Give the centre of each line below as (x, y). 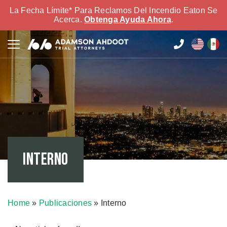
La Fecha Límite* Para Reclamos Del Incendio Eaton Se (113, 10)
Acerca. (69, 20)
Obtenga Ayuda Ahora (128, 20)
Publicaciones (65, 203)
